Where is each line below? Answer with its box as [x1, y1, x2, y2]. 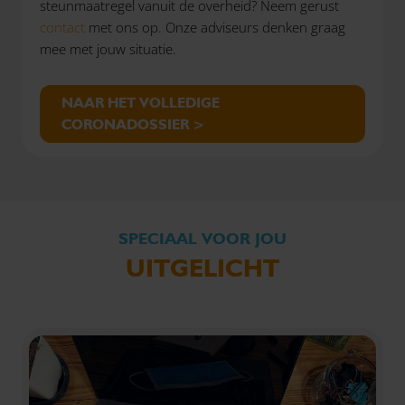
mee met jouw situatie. [40, 39, 180, 58]
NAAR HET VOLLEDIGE [61, 93, 220, 111]
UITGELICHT [126, 251, 279, 283]
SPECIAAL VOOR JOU [118, 228, 287, 248]
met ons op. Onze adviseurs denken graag [89, 17, 345, 36]
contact [40, 17, 89, 36]
